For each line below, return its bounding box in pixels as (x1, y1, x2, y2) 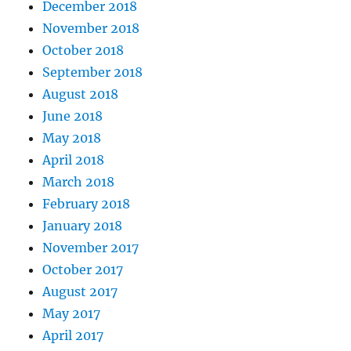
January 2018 (42, 218, 123, 234)
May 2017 (42, 306, 101, 322)
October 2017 (42, 262, 124, 278)
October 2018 (42, 42, 125, 59)
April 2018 (42, 152, 105, 168)
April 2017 (42, 327, 104, 344)
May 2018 (42, 130, 102, 147)
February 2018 (42, 196, 131, 212)
